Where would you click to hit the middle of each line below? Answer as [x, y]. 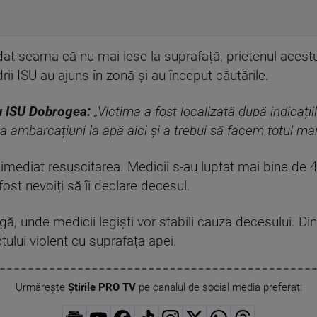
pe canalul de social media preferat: [219, 288]
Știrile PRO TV [102, 288]
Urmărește [41, 288]
